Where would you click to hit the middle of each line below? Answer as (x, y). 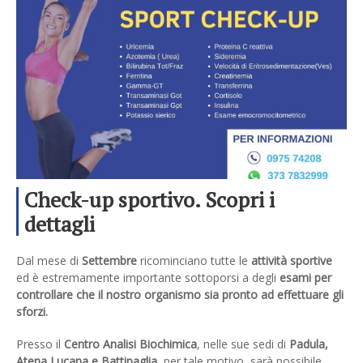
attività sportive (292, 261)
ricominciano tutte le (194, 261)
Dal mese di (47, 261)
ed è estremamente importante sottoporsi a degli (146, 278)
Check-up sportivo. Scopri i (149, 200)
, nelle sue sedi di (243, 344)
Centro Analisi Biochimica (129, 344)
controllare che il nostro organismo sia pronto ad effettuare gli (180, 295)
